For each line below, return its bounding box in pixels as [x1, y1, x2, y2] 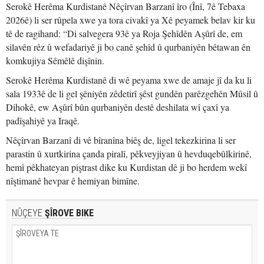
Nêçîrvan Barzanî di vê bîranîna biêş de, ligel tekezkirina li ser [6, 134, 236, 146]
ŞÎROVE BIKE [42, 207, 94, 219]
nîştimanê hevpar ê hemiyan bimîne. [6, 174, 140, 187]
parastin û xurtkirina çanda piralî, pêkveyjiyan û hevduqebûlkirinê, [6, 147, 252, 160]
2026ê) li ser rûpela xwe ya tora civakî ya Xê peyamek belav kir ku [6, 14, 255, 26]
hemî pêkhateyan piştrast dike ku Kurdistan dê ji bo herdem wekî [6, 161, 247, 173]
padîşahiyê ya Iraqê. [6, 114, 80, 127]
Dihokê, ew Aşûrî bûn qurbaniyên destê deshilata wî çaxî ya [6, 101, 229, 113]
